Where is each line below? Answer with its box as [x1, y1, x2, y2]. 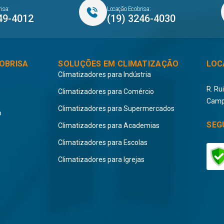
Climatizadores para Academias [58, 121, 160, 129]
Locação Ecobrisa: [107, 5, 151, 12]
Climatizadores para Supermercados [58, 104, 175, 112]
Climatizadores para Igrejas [58, 155, 145, 163]
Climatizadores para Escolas [58, 138, 148, 146]
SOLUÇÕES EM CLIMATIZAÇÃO [58, 58, 179, 68]
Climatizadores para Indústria [58, 70, 151, 78]
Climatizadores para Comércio [58, 87, 154, 95]
